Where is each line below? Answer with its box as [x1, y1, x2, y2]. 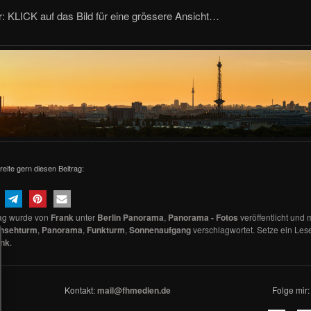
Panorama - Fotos [167, 210, 238, 224]
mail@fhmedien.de [96, 283, 171, 296]
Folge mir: [267, 283, 310, 296]
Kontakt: [64, 283, 97, 296]
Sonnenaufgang [128, 223, 191, 236]
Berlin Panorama [96, 210, 164, 224]
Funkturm [86, 223, 125, 236]
